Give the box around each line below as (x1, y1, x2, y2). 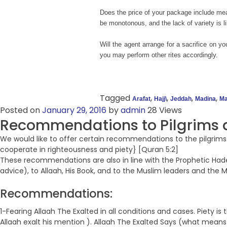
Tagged (100, 92, 132, 104)
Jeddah (170, 95, 192, 103)
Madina (195, 95, 216, 103)
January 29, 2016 (42, 104, 106, 117)
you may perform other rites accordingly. (100, 51, 218, 59)
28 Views (145, 104, 182, 117)
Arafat (132, 95, 150, 103)
